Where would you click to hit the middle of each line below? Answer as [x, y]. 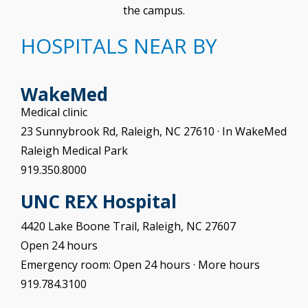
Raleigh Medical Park [74, 151]
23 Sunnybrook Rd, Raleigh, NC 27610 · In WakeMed [154, 132]
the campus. [154, 11]
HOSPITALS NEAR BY [119, 46]
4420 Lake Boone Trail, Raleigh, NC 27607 [128, 227]
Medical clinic [54, 112]
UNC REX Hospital [99, 202]
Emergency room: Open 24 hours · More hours [140, 265]
